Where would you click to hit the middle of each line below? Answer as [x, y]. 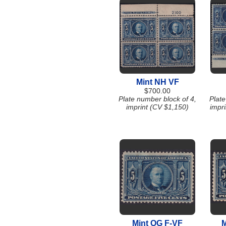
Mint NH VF [157, 82]
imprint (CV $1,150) [157, 107]
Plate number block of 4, [157, 99]
